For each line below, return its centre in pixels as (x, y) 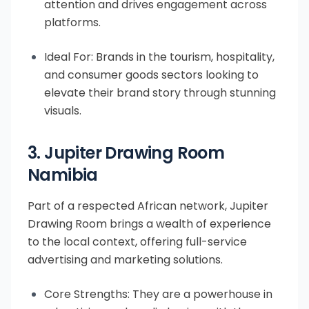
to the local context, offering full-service (137, 242)
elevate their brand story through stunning (160, 93)
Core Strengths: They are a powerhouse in (158, 295)
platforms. (72, 23)
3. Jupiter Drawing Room (126, 153)
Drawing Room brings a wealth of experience (149, 224)
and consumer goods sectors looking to (151, 75)
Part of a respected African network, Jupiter (148, 206)
